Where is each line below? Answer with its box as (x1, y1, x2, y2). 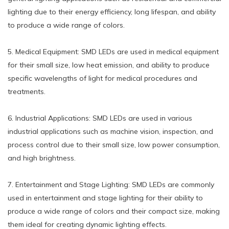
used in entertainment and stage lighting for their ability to (8, 193, 203, 202)
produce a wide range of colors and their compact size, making (8, 206, 220, 216)
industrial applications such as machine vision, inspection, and (8, 126, 213, 136)
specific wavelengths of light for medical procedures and (8, 73, 197, 83)
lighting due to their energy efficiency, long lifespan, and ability (8, 7, 216, 16)
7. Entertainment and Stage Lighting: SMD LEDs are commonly (8, 179, 214, 189)
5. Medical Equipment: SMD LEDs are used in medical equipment (8, 47, 219, 56)
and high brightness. (8, 153, 76, 163)
